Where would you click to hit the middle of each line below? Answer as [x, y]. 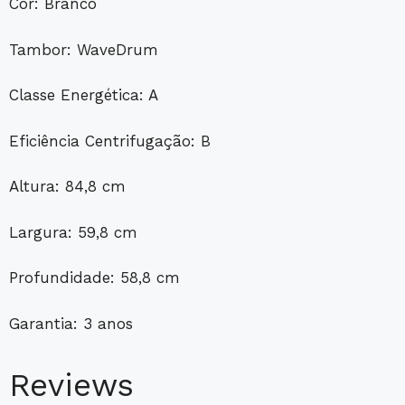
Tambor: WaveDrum [84, 49]
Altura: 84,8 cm [67, 187]
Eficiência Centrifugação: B [110, 141]
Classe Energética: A [84, 95]
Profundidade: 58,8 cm [94, 278]
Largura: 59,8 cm [73, 232]
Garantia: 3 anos [71, 323]
